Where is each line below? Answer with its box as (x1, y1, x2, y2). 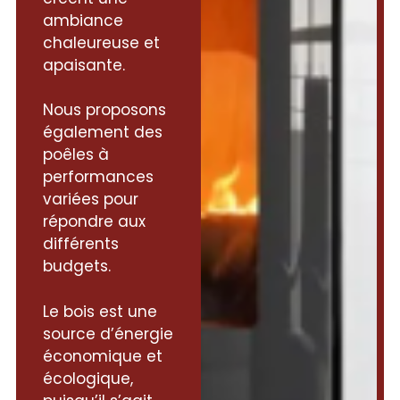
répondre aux (43, 211, 146, 233)
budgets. (43, 255, 112, 278)
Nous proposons (43, 99, 167, 121)
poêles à (43, 144, 110, 166)
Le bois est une (43, 300, 158, 322)
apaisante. (43, 54, 126, 76)
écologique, (43, 367, 134, 389)
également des (43, 121, 163, 144)
